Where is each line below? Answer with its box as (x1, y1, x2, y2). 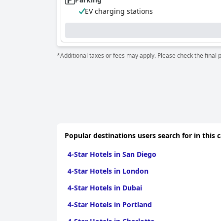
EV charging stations (85, 6, 153, 16)
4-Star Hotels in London (68, 166, 148, 176)
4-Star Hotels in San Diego (68, 149, 156, 159)
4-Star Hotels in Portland (68, 200, 152, 209)
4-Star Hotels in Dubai (68, 183, 142, 192)
